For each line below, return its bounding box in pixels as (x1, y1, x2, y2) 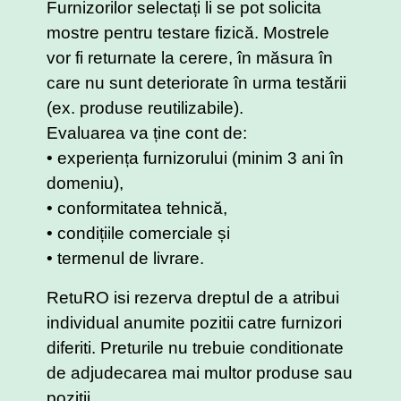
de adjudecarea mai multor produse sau (47, 363, 353, 383)
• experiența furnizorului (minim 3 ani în (47, 149, 344, 168)
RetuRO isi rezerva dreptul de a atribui (47, 288, 339, 308)
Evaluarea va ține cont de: (47, 124, 252, 143)
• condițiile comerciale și (47, 224, 230, 243)
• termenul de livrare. (47, 249, 209, 269)
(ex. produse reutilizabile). (47, 98, 243, 118)
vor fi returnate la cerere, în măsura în (47, 48, 333, 68)
